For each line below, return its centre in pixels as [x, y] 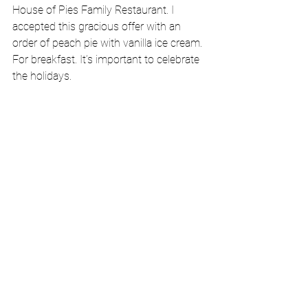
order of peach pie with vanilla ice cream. [109, 43]
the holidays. [42, 76]
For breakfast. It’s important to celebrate [107, 59]
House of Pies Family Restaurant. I [95, 10]
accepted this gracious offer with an [98, 26]
